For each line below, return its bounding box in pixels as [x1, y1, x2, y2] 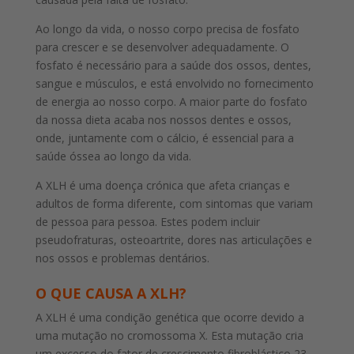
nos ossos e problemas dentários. [35, 250, 209, 266]
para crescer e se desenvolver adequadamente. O [35, 40, 289, 55]
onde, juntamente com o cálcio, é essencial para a [35, 130, 294, 146]
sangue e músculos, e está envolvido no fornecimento [35, 76, 314, 92]
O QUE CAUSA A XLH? [35, 284, 186, 303]
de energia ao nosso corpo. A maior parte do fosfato [35, 94, 307, 110]
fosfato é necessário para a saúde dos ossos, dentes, [35, 58, 311, 73]
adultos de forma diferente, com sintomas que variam [35, 196, 313, 212]
